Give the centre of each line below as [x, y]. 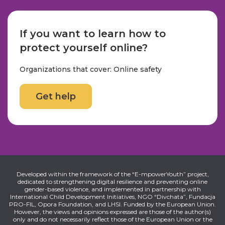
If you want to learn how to [93, 34]
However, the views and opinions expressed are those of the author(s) [113, 212]
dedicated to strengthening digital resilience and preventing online [113, 182]
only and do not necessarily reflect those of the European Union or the [113, 219]
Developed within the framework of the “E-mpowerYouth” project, [113, 174]
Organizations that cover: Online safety [91, 70]
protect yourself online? [84, 48]
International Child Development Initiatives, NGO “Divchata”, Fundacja [113, 197]
